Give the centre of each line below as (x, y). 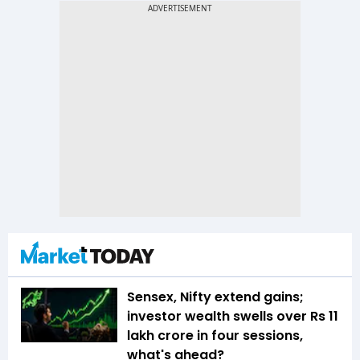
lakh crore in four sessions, (215, 336)
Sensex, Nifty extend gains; (215, 297)
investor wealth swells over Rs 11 (233, 317)
